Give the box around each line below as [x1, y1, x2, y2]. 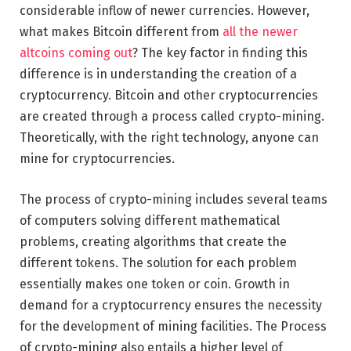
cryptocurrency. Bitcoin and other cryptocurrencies [20, 88, 318, 103]
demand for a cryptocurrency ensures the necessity [20, 297, 322, 313]
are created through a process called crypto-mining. [20, 109, 324, 125]
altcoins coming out [20, 45, 132, 61]
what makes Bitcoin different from [20, 24, 223, 40]
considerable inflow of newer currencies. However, [20, 3, 309, 19]
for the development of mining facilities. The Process [20, 318, 327, 334]
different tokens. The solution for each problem [20, 255, 297, 270]
